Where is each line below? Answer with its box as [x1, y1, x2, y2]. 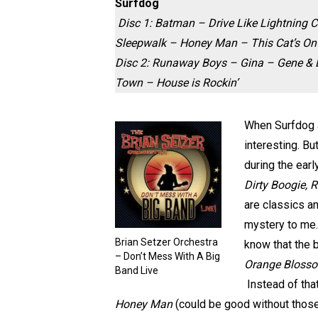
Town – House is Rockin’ [115, 76, 238, 89]
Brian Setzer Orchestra [115, 236, 218, 248]
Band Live [115, 265, 158, 276]
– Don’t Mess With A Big [115, 251, 220, 262]
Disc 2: [115, 56, 149, 70]
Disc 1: [118, 16, 152, 30]
